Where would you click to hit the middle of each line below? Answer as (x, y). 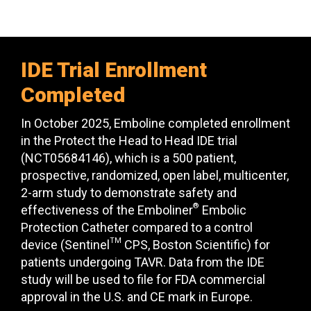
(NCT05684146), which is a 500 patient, (128, 158)
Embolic (223, 210)
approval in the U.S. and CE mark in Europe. (137, 296)
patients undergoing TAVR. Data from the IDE (143, 262)
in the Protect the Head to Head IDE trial (129, 140)
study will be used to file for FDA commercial (143, 279)
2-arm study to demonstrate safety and (129, 192)
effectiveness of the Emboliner (107, 210)
